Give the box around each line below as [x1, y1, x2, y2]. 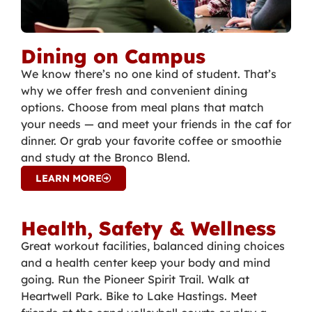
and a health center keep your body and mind [21, 255, 270, 270]
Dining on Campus [21, 43, 205, 68]
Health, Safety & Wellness [21, 215, 276, 240]
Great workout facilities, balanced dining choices [21, 238, 285, 253]
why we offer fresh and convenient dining [21, 83, 247, 97]
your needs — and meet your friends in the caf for [21, 116, 291, 131]
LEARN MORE [36, 171, 102, 185]
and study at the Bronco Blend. [21, 150, 190, 164]
